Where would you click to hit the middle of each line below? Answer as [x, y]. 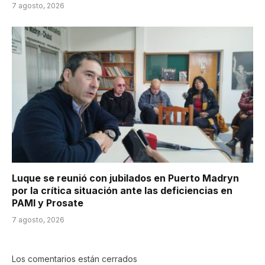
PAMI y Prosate [48, 203]
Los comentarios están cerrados [75, 258]
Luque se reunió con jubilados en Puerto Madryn [125, 178]
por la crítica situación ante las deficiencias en [122, 190]
